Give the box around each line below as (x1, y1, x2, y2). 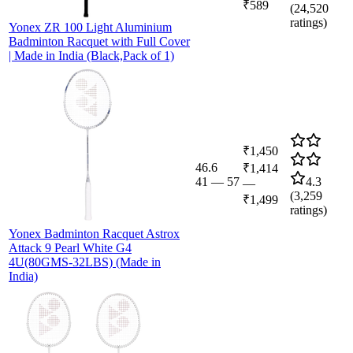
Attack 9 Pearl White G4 (9, 240, 132, 255)
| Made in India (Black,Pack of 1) (9, 48, 174, 62)
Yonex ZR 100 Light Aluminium (9, 20, 172, 34)
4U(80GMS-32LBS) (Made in (9, 255, 161, 269)
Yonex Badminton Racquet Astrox (9, 226, 180, 240)
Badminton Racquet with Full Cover (9, 34, 190, 48)
